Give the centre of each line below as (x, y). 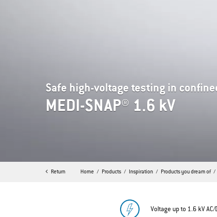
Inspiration (141, 172)
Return (58, 172)
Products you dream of (186, 172)
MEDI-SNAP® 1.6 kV (111, 107)
